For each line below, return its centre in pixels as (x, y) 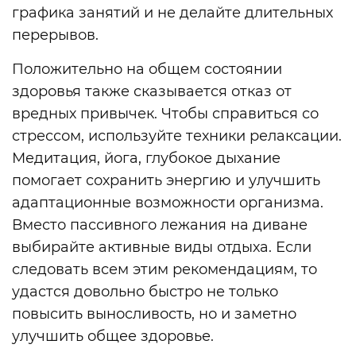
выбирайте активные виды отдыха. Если (162, 247)
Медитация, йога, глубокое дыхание (146, 158)
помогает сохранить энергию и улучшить (166, 180)
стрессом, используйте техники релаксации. (177, 135)
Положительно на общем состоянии (147, 69)
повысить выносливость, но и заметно (154, 313)
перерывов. (55, 35)
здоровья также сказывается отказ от (152, 91)
